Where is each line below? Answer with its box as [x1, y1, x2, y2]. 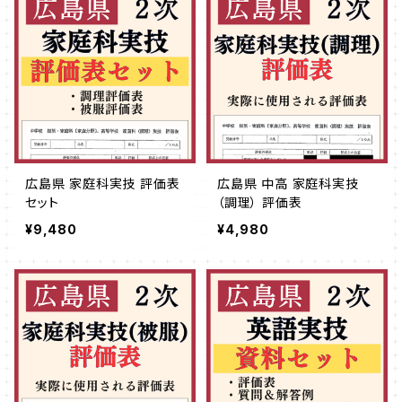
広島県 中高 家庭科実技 [217, 176, 359, 191]
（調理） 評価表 [217, 195, 302, 210]
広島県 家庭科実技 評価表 [25, 176, 180, 191]
